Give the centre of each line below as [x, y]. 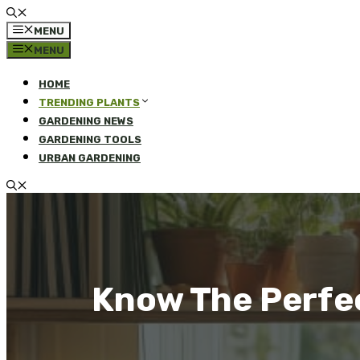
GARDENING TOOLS [90, 139]
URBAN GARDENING [90, 158]
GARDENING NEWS [86, 121]
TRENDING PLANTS [89, 102]
